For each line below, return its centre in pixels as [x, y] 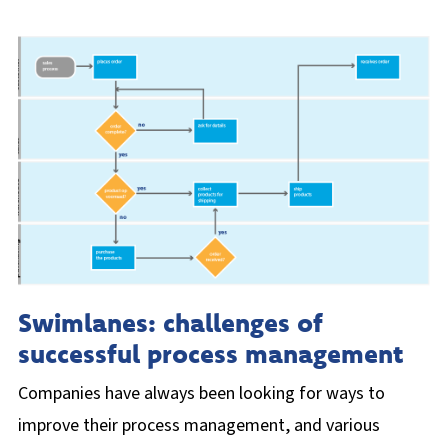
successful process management [210, 354]
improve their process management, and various [199, 426]
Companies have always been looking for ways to [201, 394]
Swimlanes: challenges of [170, 323]
